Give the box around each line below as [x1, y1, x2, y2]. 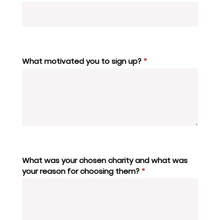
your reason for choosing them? [22, 166, 141, 177]
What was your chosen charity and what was [22, 155, 188, 166]
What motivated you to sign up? [22, 56, 143, 67]
